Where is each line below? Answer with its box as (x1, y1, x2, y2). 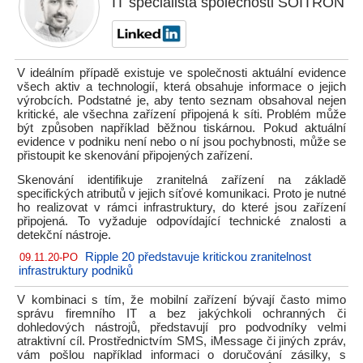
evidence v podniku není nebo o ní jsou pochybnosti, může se (17, 135, 346, 148)
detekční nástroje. (17, 228, 111, 241)
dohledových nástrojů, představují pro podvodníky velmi (17, 321, 346, 334)
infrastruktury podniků (19, 264, 133, 277)
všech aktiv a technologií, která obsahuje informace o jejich (17, 80, 346, 93)
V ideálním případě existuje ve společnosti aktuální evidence (17, 66, 346, 79)
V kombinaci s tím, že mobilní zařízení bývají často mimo (17, 293, 346, 306)
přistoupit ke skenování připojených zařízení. (17, 149, 253, 162)
